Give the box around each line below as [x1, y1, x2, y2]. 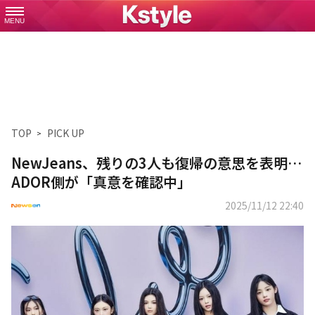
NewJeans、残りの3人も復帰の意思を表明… [11, 153, 302, 173]
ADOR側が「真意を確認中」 [11, 172, 191, 192]
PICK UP [47, 126, 84, 140]
